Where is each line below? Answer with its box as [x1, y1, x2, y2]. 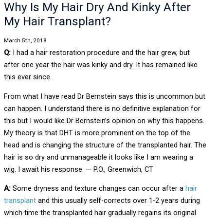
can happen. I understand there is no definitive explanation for [3, 104, 200, 113]
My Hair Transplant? [3, 14, 111, 28]
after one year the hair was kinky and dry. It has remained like [3, 60, 198, 70]
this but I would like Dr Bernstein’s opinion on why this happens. [3, 116, 204, 125]
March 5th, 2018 [3, 37, 47, 44]
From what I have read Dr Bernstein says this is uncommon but [3, 91, 205, 101]
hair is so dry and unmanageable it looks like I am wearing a [3, 152, 193, 162]
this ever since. [3, 73, 52, 82]
